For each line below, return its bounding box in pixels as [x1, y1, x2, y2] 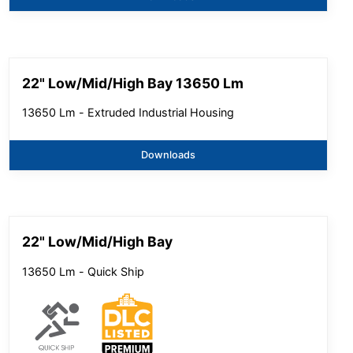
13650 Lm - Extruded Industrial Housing [22, 106, 235, 120]
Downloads [140, 149, 195, 162]
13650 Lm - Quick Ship [22, 264, 145, 278]
